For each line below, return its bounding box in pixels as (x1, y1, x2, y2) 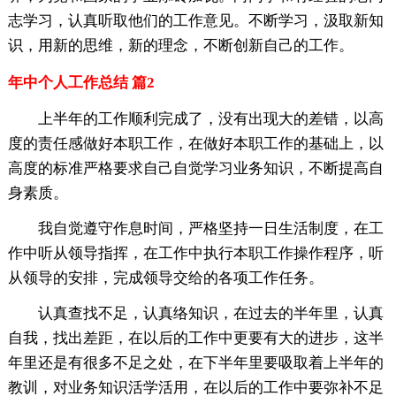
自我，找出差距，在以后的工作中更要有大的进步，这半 (7, 329, 384, 346)
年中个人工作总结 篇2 (7, 73, 155, 91)
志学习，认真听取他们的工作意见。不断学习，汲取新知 (7, 11, 384, 29)
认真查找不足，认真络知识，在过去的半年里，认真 (37, 304, 384, 322)
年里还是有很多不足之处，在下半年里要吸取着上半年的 (7, 354, 384, 371)
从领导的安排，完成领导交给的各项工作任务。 (7, 269, 324, 286)
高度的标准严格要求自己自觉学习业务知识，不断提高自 (7, 159, 384, 177)
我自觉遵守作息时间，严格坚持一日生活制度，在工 (37, 219, 384, 237)
